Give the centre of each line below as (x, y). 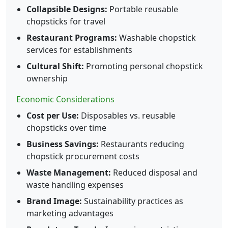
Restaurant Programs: (72, 38)
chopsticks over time (66, 128)
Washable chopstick (156, 38)
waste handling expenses (75, 185)
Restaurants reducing (141, 144)
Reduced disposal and (154, 173)
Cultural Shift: (55, 66)
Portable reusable (143, 9)
